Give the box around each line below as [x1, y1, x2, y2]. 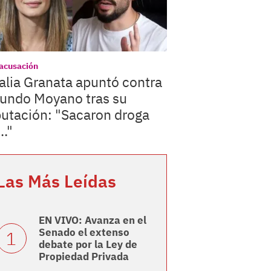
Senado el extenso [38, 226, 129, 240]
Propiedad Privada [38, 250, 129, 264]
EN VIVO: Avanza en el [38, 214, 146, 227]
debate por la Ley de [38, 238, 137, 252]
